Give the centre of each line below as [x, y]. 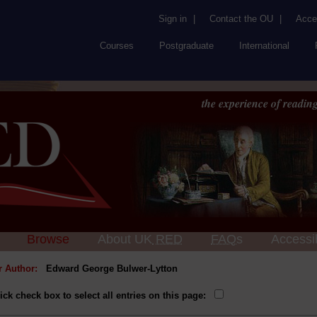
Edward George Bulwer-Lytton [112, 269]
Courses [117, 46]
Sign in [173, 19]
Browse [48, 239]
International [264, 46]
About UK [125, 239]
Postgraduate [186, 46]
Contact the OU [241, 19]
